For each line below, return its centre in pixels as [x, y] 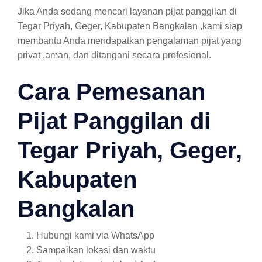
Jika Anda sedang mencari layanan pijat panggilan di [127, 11]
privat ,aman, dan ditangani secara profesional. [114, 55]
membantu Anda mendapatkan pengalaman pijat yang [130, 41]
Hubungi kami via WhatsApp [95, 235]
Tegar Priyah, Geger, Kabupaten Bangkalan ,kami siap [130, 26]
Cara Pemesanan [111, 92]
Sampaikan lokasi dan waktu [96, 250]
